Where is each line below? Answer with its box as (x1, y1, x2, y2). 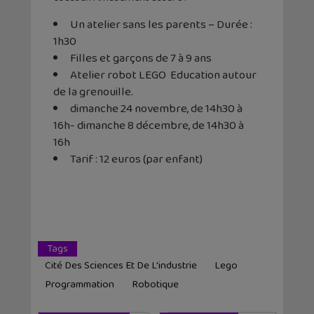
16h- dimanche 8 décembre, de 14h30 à (53, 116, 244, 136)
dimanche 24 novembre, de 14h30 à (70, 100, 243, 119)
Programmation (45, 276, 114, 294)
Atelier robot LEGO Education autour (70, 66, 257, 86)
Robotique (132, 276, 179, 294)
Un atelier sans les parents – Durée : (70, 15, 252, 35)
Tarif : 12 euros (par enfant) (70, 150, 203, 170)
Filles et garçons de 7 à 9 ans (70, 49, 212, 69)
